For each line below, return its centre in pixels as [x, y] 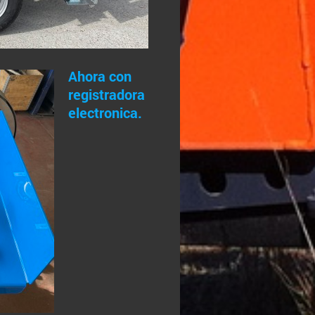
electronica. [105, 112]
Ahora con [99, 76]
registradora [106, 94]
